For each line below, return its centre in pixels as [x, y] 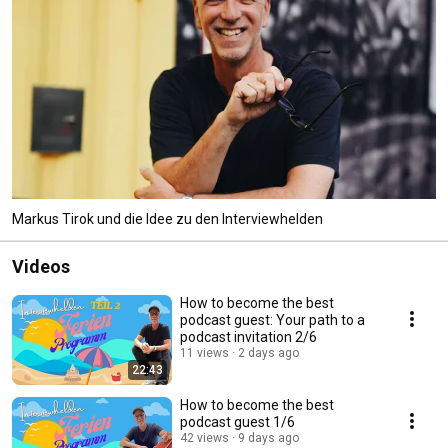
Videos [41, 266]
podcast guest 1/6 [237, 421]
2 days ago [268, 352]
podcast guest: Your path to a [272, 319]
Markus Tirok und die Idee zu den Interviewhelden [167, 218]
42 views [204, 437]
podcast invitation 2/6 [248, 336]
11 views [204, 352]
